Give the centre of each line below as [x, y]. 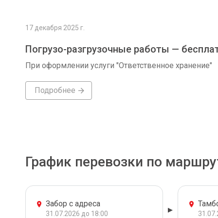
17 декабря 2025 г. [55, 28]
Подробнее [55, 90]
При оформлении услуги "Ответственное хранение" [119, 65]
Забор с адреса [73, 204]
